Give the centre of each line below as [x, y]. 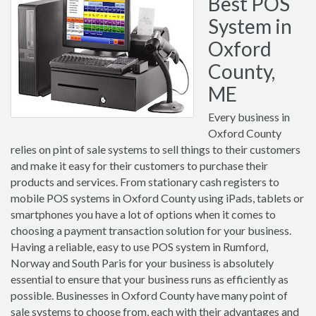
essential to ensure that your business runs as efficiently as [150, 279]
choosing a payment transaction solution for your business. [151, 230]
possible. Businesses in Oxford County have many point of [149, 295]
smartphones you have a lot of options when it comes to [143, 214]
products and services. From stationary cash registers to [145, 182]
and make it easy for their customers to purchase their [139, 165]
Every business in [249, 117]
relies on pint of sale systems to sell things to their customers [156, 149]
